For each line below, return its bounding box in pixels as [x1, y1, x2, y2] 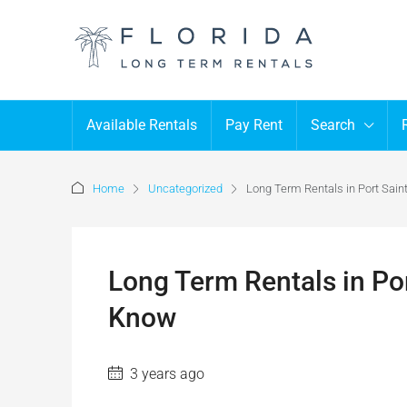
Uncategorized [148, 182, 223, 195]
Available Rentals [86, 116, 197, 134]
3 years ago [126, 365, 204, 382]
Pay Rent [225, 116, 283, 134]
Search [311, 116, 355, 134]
